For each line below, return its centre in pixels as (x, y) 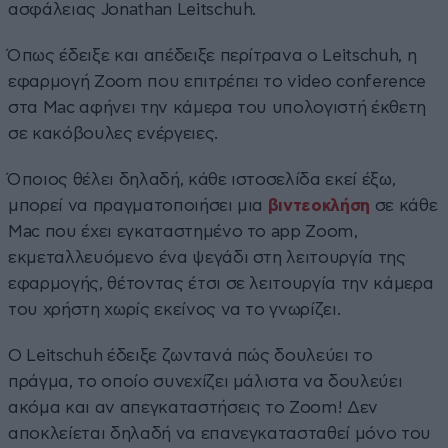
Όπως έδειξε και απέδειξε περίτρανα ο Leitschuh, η (212, 55)
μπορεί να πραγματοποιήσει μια (138, 205)
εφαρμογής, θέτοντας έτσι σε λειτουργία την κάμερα (221, 283)
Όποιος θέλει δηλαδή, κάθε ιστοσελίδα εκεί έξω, (202, 179)
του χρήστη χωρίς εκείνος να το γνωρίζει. (174, 309)
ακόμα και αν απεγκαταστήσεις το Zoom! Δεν (193, 407)
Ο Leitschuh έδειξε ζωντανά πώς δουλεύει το (190, 355)
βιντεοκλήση (319, 205)
